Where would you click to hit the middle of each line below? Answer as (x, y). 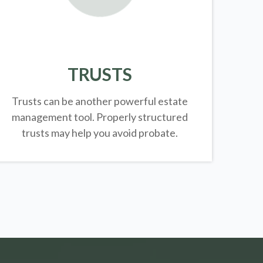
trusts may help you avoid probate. (100, 132)
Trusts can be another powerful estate (100, 101)
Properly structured (142, 117)
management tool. (54, 117)
